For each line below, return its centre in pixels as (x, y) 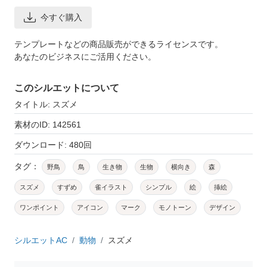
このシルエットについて (67, 88)
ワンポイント (39, 207)
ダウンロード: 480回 (53, 145)
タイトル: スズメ (46, 104)
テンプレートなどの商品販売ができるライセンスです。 (119, 44)
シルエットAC (41, 240)
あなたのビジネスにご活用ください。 (85, 56)
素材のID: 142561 (48, 124)
